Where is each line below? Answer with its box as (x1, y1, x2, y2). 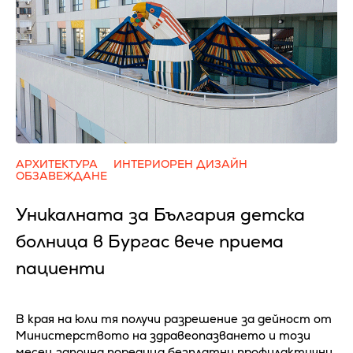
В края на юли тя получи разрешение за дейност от (16, 310, 332, 326)
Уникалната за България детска (16, 203, 305, 226)
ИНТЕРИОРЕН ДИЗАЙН (113, 156, 247, 171)
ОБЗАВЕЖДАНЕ (16, 168, 107, 183)
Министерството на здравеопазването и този (16, 327, 310, 343)
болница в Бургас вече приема (16, 229, 284, 253)
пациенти (16, 256, 105, 280)
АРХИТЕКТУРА (16, 156, 98, 171)
